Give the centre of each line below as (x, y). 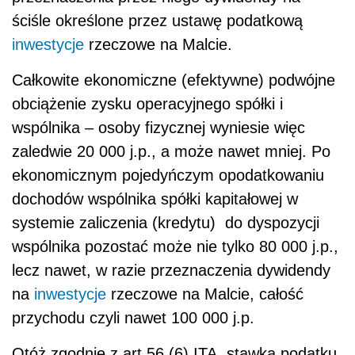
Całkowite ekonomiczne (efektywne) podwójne (174, 80)
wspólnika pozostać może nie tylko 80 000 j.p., (175, 246)
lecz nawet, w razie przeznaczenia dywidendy (171, 270)
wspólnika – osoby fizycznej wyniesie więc (158, 127)
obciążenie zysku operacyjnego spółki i (147, 103)
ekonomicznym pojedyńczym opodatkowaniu (168, 175)
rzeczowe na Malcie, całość (205, 294)
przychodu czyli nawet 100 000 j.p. (133, 317)
